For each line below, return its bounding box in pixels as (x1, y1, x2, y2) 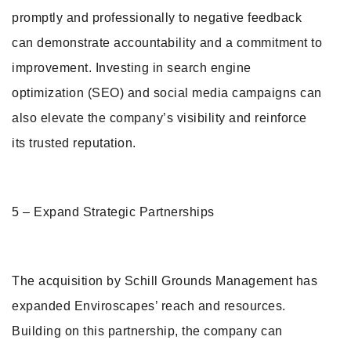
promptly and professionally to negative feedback (12, 11, 302, 24)
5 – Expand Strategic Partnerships (12, 205, 215, 219)
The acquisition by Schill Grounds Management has (12, 274, 317, 288)
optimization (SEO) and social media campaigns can (12, 86, 322, 100)
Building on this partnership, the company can (12, 324, 283, 338)
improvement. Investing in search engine (12, 61, 251, 74)
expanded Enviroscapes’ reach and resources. (12, 299, 286, 313)
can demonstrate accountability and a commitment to (12, 36, 322, 49)
